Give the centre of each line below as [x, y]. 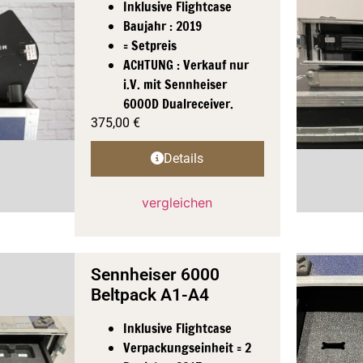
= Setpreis [149, 45]
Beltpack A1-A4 [149, 295]
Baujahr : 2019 [162, 26]
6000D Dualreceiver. [178, 103]
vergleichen [177, 202]
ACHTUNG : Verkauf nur [186, 64]
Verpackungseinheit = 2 [187, 347]
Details [184, 158]
